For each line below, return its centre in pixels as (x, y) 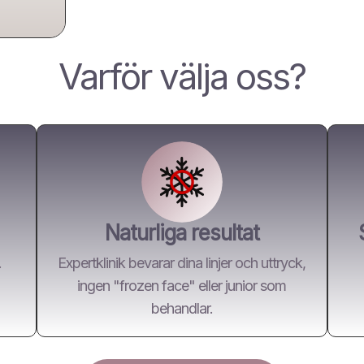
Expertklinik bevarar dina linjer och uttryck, (182, 263)
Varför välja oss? (182, 77)
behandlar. (182, 309)
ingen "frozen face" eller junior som (182, 286)
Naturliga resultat (182, 233)
